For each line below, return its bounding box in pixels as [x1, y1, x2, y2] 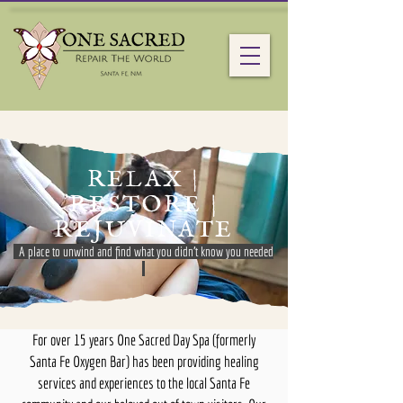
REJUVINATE [53, 215, 234, 245]
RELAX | [86, 165, 201, 194]
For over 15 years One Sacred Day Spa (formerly [32, 331, 255, 348]
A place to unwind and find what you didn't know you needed [13, 244, 273, 259]
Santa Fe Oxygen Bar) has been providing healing [29, 353, 259, 370]
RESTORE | [68, 190, 219, 219]
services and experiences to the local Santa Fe [38, 374, 250, 391]
